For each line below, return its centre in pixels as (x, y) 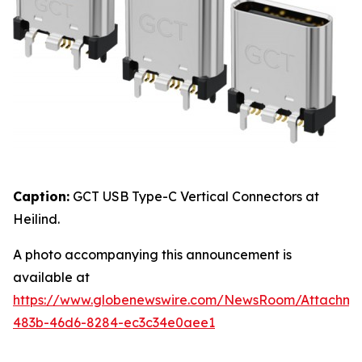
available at (51, 277)
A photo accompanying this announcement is (152, 255)
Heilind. (36, 219)
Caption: (41, 196)
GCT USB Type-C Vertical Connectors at (194, 196)
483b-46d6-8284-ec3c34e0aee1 (114, 322)
